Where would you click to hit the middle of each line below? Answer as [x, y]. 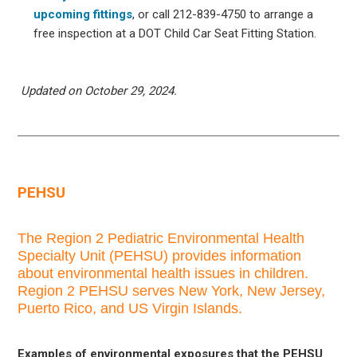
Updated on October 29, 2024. [98, 90]
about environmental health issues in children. [163, 273]
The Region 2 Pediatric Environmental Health [161, 238]
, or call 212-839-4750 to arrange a [223, 14]
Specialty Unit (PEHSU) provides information [160, 255]
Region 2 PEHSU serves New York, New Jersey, [172, 290]
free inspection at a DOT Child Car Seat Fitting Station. [175, 33]
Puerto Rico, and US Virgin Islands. [130, 308]
